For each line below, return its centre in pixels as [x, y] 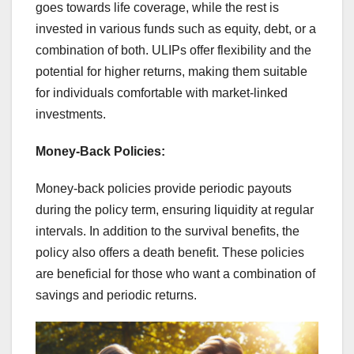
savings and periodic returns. [116, 296]
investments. [71, 115]
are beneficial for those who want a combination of [175, 274]
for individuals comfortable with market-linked [162, 93]
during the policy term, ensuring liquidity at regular [175, 210]
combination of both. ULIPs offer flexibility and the [173, 51]
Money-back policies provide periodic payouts [164, 189]
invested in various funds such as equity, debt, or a [176, 29]
